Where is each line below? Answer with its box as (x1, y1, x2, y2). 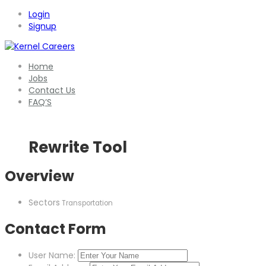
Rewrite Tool (28, 137, 127, 159)
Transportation (60, 198, 113, 208)
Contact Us (28, 84, 75, 96)
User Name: (28, 249, 75, 262)
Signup (28, 20, 56, 32)
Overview (5, 166, 74, 186)
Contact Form (5, 219, 106, 239)
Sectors (28, 197, 60, 209)
